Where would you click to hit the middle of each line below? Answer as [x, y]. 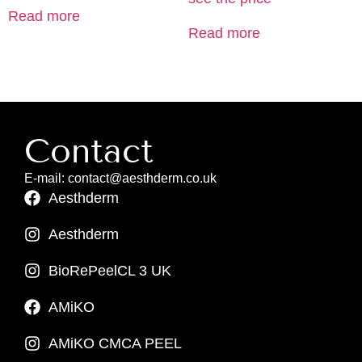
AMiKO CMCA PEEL [115, 343]
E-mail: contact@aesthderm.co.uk [120, 178]
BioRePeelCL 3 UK [110, 270]
